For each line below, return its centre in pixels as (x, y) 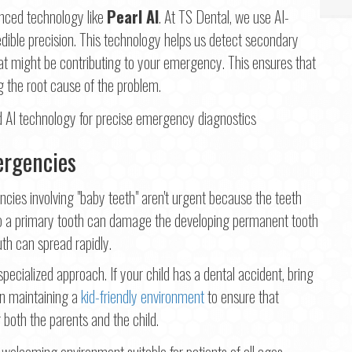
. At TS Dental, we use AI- (224, 17)
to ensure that (242, 296)
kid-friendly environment (143, 296)
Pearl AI (133, 17)
